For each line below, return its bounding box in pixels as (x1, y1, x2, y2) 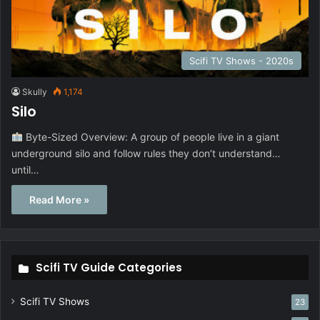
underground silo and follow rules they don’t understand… (11, 146, 281, 159)
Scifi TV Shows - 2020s (189, 54, 294, 66)
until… (11, 163, 39, 176)
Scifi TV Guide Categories (36, 259, 182, 275)
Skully (22, 86, 47, 97)
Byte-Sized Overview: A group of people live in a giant (22, 130, 279, 143)
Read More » (29, 193, 89, 206)
